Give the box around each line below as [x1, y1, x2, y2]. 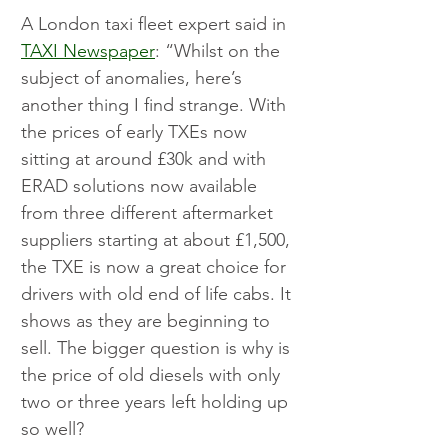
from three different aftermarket [21, 202, 278, 225]
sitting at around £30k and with [21, 148, 271, 171]
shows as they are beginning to [21, 310, 275, 333]
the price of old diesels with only [21, 364, 285, 387]
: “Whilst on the [155, 40, 285, 63]
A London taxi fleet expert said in [21, 13, 291, 36]
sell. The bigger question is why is [21, 337, 295, 360]
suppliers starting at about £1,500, [21, 229, 295, 252]
